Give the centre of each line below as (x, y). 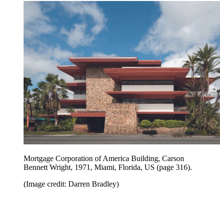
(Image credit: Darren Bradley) (71, 184)
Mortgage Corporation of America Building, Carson (104, 159)
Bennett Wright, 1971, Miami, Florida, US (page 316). (108, 167)
